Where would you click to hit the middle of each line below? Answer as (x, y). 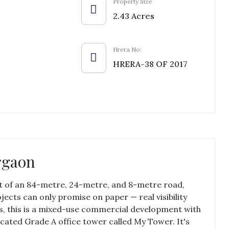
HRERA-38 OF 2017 (150, 64)
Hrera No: (127, 49)
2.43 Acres (133, 16)
